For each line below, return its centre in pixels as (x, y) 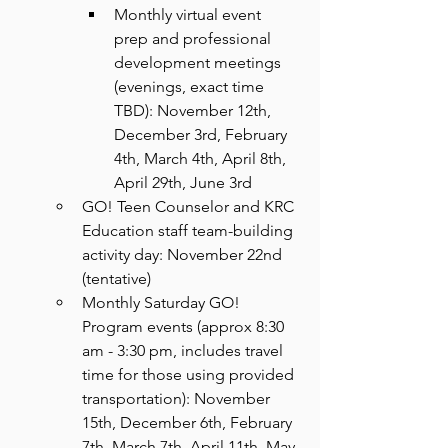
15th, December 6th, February (189, 422)
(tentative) (116, 278)
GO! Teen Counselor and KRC (190, 206)
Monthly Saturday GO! (163, 302)
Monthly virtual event (189, 14)
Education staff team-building (189, 230)
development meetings (199, 62)
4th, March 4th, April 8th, (202, 158)
